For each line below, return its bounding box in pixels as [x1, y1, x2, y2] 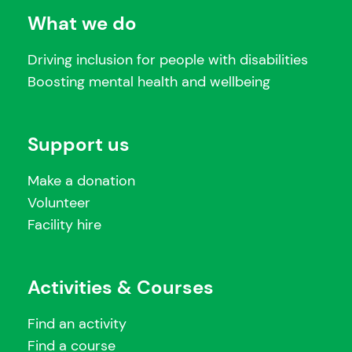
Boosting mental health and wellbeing [27, 72, 270, 92]
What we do [27, 11, 137, 36]
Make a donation [27, 171, 135, 191]
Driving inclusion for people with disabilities [27, 50, 308, 70]
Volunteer [27, 193, 90, 213]
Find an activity [27, 314, 126, 334]
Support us [27, 132, 130, 157]
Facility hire [27, 215, 101, 235]
